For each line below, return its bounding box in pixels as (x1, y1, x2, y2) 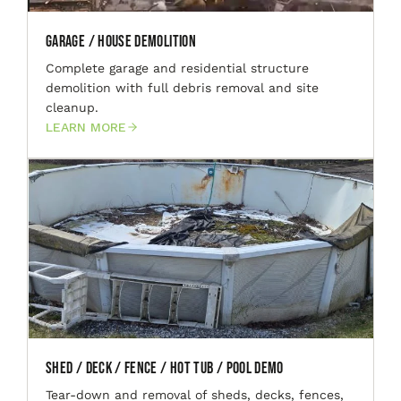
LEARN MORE (46, 119, 126, 134)
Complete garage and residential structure (46, 60, 309, 75)
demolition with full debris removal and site (46, 80, 319, 95)
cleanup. (46, 99, 98, 115)
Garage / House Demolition (46, 31, 196, 51)
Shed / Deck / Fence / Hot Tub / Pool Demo (46, 359, 284, 378)
